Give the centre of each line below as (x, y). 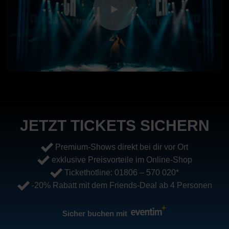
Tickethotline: (88, 172)
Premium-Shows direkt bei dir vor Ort (121, 147)
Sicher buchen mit (95, 213)
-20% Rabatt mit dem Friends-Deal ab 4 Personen (121, 185)
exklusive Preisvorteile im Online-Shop (121, 160)
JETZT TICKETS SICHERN (114, 126)
